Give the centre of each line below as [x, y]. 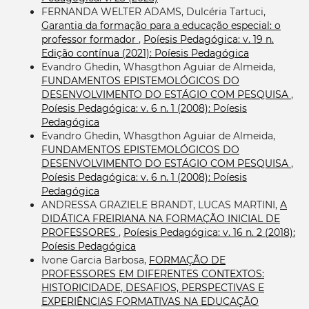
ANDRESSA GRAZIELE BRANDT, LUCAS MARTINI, [160, 205]
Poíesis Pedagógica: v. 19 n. [208, 40]
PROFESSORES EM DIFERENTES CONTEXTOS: [152, 274]
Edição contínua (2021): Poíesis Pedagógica [145, 53]
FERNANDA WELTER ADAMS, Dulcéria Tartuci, [153, 12]
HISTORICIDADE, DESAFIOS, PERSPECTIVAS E [152, 288]
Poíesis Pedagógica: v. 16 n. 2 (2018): [209, 233]
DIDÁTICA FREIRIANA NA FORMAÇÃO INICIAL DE [160, 219]
